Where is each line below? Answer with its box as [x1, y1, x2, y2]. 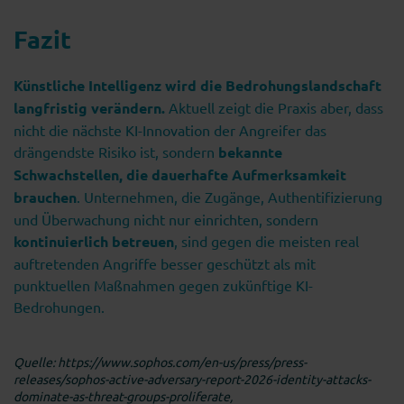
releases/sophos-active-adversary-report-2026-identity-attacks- [14, 371, 371, 388]
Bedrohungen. [14, 298, 105, 317]
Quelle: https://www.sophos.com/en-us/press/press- [14, 353, 307, 371]
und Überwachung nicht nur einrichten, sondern [14, 210, 318, 229]
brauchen [14, 188, 77, 207]
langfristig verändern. [14, 98, 165, 118]
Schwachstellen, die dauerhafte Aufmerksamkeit [14, 165, 346, 185]
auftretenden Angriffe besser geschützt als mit [14, 254, 316, 273]
